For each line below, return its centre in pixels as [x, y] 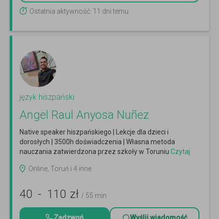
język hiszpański [47, 97]
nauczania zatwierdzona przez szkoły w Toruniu [94, 152]
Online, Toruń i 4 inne [60, 169]
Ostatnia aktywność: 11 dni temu [79, 11]
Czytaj [180, 152]
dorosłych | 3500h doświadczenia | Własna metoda [97, 142]
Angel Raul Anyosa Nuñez [84, 115]
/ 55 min [94, 196]
